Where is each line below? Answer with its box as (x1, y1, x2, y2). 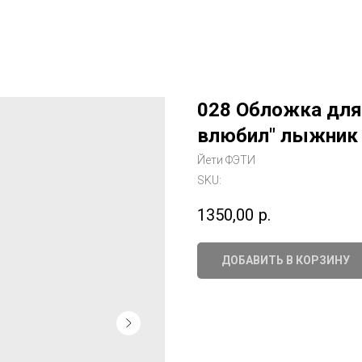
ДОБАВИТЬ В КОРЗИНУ (221, 254, 350, 267)
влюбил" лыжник (197, 124, 358, 147)
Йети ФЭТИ (197, 154, 255, 166)
